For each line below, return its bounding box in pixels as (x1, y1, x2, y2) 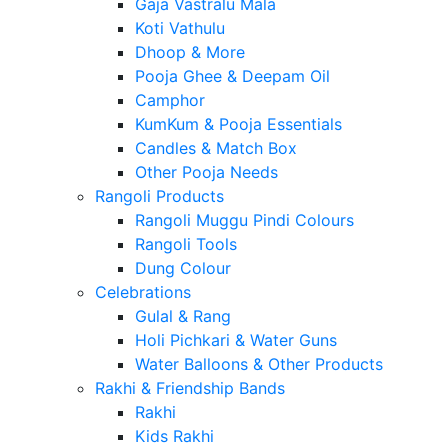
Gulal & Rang (135, 306, 231, 327)
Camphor (135, 90, 205, 111)
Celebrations (95, 282, 191, 303)
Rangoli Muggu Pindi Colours (135, 210, 354, 231)
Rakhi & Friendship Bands (95, 378, 285, 399)
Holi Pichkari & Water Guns (135, 330, 337, 351)
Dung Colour (135, 258, 231, 279)
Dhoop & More (135, 42, 245, 63)
